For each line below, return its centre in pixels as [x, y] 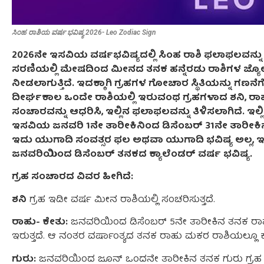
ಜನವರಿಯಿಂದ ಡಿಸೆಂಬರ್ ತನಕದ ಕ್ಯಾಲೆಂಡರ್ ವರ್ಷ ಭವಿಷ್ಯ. [132, 155]
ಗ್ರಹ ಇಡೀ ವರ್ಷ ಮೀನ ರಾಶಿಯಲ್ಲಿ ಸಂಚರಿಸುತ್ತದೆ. [121, 200]
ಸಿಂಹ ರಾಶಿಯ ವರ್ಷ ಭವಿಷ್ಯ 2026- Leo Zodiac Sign [84, 32]
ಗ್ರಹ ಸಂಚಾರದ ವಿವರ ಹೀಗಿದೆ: [72, 178]
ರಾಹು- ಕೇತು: [40, 223]
